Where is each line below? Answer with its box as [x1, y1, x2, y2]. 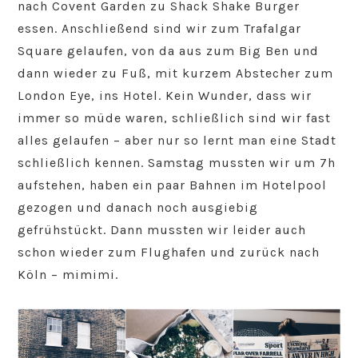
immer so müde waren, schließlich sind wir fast [18, 110, 332, 126]
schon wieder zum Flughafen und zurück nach [18, 245, 320, 261]
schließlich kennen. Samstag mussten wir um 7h [18, 155, 336, 171]
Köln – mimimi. [18, 267, 119, 283]
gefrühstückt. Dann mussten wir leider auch [18, 222, 307, 238]
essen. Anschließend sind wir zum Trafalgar [18, 21, 302, 37]
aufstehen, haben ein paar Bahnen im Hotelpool [18, 177, 328, 193]
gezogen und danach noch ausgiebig [18, 200, 259, 216]
